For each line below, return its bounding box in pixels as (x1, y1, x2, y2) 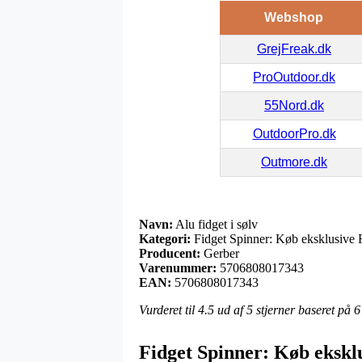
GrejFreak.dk (257, 42, 331, 57)
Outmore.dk (261, 155, 327, 170)
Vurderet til (139, 303, 198, 318)
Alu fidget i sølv (173, 217, 258, 232)
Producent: (139, 246, 200, 261)
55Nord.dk (264, 99, 324, 113)
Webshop (264, 11, 323, 25)
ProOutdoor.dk (253, 70, 335, 85)
